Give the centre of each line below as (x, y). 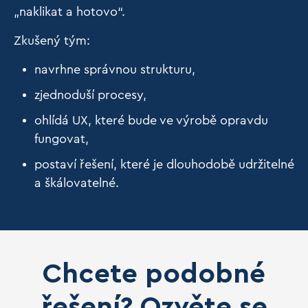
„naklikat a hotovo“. (71, 12)
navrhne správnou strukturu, (117, 69)
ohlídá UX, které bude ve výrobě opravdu (151, 120)
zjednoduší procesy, (92, 95)
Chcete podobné (154, 274)
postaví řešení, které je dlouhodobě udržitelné (164, 164)
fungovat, (63, 139)
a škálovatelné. (77, 183)
